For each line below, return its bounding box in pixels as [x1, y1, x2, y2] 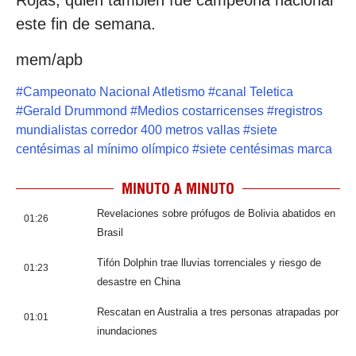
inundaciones [97, 324, 157, 337]
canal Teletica [215, 84, 293, 99]
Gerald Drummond [23, 103, 127, 118]
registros [274, 103, 323, 118]
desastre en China [97, 275, 180, 288]
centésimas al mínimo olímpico [16, 141, 189, 156]
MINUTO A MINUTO [122, 179, 234, 198]
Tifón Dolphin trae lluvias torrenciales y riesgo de [97, 256, 321, 269]
